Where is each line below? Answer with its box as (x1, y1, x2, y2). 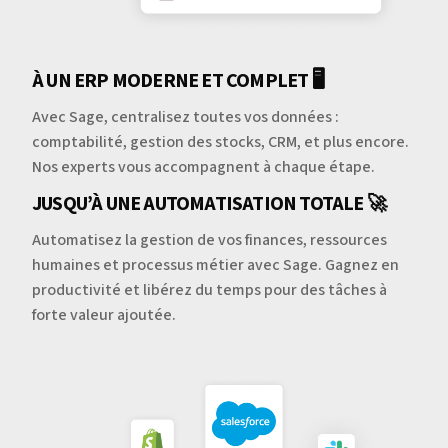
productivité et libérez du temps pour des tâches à (32, 279, 387, 302)
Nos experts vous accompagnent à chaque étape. (32, 156, 375, 179)
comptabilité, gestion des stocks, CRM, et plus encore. (32, 131, 409, 154)
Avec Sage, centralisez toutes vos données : (32, 106, 339, 129)
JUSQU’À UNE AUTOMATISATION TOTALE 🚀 (32, 190, 387, 219)
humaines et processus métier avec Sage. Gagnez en (32, 254, 399, 277)
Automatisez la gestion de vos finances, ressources (32, 229, 387, 252)
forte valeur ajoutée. (32, 304, 176, 327)
